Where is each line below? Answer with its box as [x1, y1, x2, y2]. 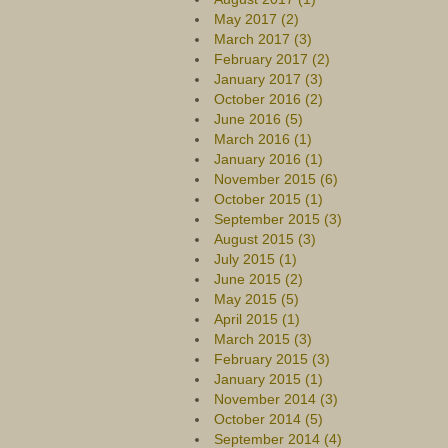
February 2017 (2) [213, 51, 330, 67]
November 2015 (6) [213, 171, 338, 187]
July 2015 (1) [213, 251, 297, 267]
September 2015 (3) [213, 211, 342, 227]
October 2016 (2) [213, 91, 323, 107]
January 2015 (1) [213, 371, 323, 387]
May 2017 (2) [213, 11, 299, 27]
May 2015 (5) [213, 291, 299, 307]
